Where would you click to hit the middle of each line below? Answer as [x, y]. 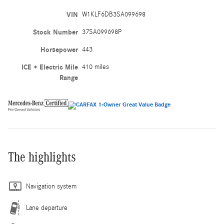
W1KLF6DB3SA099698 [113, 15]
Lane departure [47, 208]
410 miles [95, 67]
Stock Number [55, 32]
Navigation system [51, 187]
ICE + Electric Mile [49, 67]
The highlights [42, 157]
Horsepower [59, 50]
